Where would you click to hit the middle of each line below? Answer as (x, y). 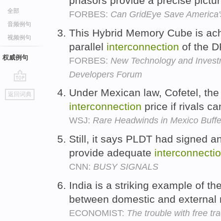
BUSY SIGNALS (126, 167)
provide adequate (112, 153)
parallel (88, 46)
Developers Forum (106, 74)
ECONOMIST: (98, 213)
